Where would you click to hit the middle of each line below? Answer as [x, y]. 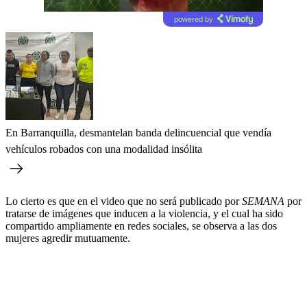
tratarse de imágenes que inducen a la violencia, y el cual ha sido [144, 213]
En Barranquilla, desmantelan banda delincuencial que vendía [138, 132]
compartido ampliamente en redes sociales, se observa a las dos [141, 225]
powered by [193, 19]
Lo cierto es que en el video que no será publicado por [124, 201]
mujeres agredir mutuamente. [68, 238]
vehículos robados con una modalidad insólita [104, 149]
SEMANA [265, 201]
